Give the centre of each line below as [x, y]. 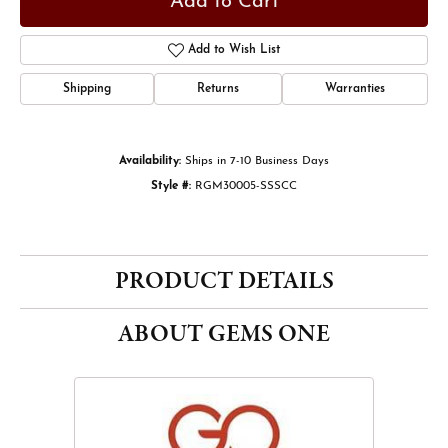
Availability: [150, 161]
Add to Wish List [234, 50]
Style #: [171, 186]
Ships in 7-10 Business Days [257, 161]
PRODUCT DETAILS [224, 281]
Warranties [355, 89]
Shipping [87, 89]
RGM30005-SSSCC [246, 186]
